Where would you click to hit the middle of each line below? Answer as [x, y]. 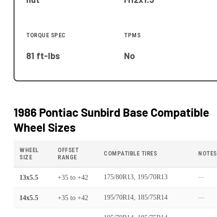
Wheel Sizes [45, 127]
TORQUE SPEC [46, 35]
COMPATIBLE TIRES [130, 154]
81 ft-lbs [43, 56]
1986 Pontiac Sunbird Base [81, 112]
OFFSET [68, 150]
